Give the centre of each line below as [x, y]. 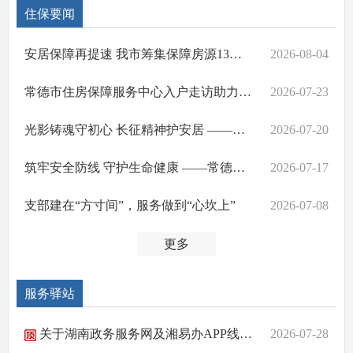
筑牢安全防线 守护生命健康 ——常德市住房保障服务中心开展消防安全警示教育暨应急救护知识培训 [239, 167]
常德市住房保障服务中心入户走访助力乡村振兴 [245, 91]
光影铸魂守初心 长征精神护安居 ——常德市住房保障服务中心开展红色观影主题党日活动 [239, 129]
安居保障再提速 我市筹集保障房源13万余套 [236, 54]
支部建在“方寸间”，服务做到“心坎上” [130, 205]
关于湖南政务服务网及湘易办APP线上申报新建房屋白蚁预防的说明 [138, 333]
